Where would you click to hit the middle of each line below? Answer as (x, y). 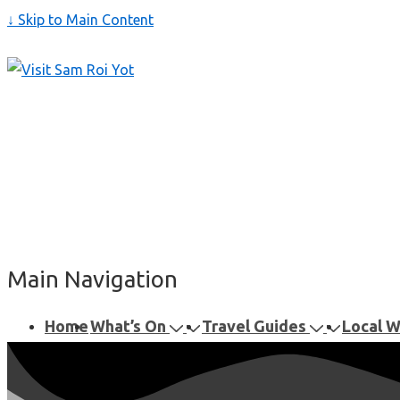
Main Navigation (92, 279)
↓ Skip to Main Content (80, 20)
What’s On (128, 326)
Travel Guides (254, 326)
